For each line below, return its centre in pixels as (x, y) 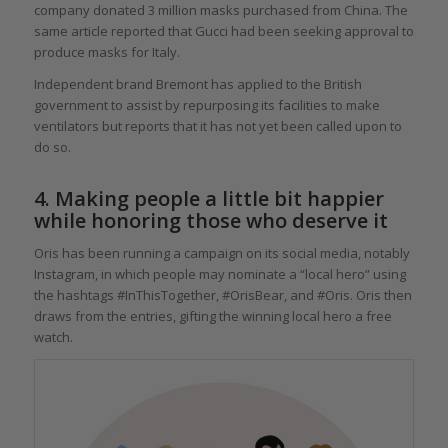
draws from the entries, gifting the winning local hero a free (212, 316)
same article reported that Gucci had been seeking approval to (223, 31)
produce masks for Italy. (106, 52)
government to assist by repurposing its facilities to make (206, 105)
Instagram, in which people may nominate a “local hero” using (219, 274)
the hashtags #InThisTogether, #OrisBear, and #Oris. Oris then (222, 295)
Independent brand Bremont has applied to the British (197, 84)
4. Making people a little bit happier (208, 199)
